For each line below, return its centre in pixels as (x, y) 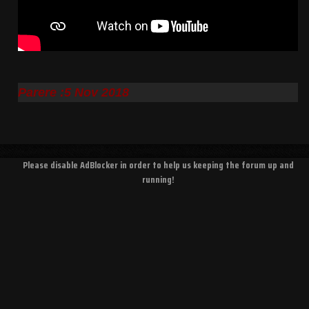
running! (158, 180)
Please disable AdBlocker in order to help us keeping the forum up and (158, 165)
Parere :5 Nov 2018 (75, 92)
